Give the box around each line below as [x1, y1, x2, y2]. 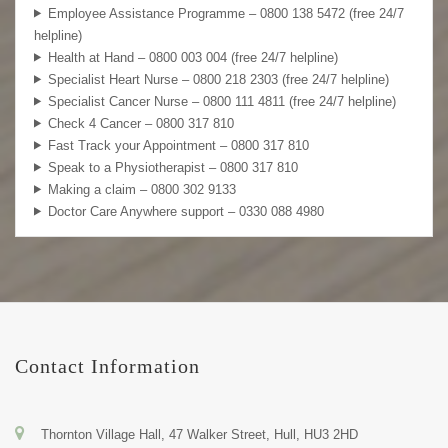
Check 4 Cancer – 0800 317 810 [47, 115, 234, 131]
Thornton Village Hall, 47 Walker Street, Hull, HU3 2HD [41, 427, 358, 443]
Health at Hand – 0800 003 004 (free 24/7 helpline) [47, 49, 338, 65]
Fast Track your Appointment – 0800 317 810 [47, 137, 309, 153]
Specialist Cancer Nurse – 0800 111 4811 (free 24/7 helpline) [47, 93, 396, 109]
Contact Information [15, 355, 200, 377]
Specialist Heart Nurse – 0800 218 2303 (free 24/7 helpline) [47, 71, 389, 87]
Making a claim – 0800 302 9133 [47, 181, 236, 197]
